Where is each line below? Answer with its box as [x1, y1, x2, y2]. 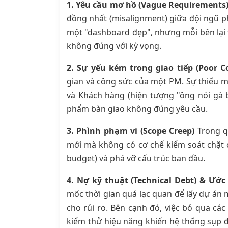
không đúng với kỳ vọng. [67, 40, 161, 52]
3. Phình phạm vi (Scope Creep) [67, 125, 195, 137]
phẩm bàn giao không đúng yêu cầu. [67, 103, 208, 115]
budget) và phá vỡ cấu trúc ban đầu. [67, 153, 205, 164]
